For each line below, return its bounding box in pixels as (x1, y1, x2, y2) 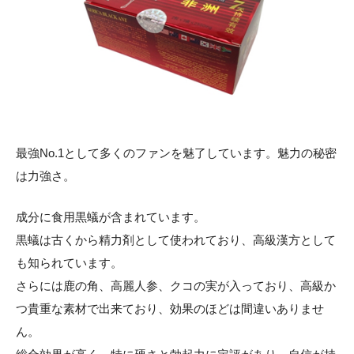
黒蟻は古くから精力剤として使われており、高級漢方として (16, 233, 336, 247)
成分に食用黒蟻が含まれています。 (16, 210, 205, 224)
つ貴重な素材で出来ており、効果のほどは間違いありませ (16, 302, 324, 316)
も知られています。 (16, 256, 122, 270)
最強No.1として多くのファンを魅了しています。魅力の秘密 (16, 146, 337, 160)
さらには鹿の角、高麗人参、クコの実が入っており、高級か (16, 279, 336, 293)
